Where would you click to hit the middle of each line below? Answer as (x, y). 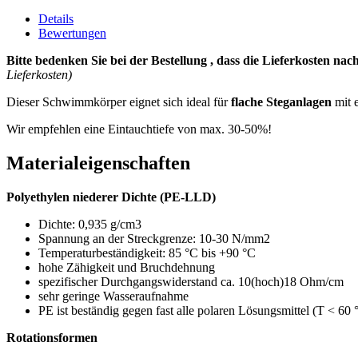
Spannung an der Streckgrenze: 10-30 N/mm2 (154, 238)
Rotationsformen (52, 337)
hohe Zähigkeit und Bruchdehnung (127, 267)
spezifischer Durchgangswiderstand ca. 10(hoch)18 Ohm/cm (191, 281)
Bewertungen (72, 33)
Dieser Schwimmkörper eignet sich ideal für (119, 101)
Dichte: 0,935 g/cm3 (90, 224)
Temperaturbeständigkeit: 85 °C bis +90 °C (147, 253)
